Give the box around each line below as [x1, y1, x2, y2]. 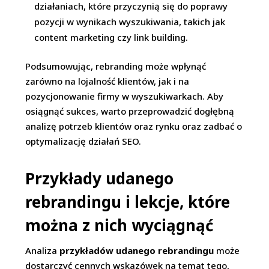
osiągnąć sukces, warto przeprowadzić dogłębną [25, 105, 235, 117]
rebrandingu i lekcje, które [25, 191, 231, 213]
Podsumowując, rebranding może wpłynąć [25, 60, 207, 72]
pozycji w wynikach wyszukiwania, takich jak [34, 16, 226, 28]
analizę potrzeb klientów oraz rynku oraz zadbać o [25, 120, 243, 132]
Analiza [25, 244, 60, 256]
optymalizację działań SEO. [25, 135, 142, 147]
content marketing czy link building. [34, 31, 189, 43]
